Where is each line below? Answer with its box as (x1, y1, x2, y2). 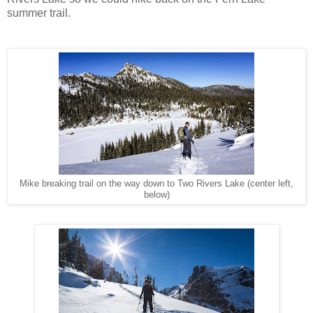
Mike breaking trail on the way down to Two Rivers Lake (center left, (20, 179, 293, 189)
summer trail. (7, 7, 71, 20)
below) (143, 190, 170, 201)
